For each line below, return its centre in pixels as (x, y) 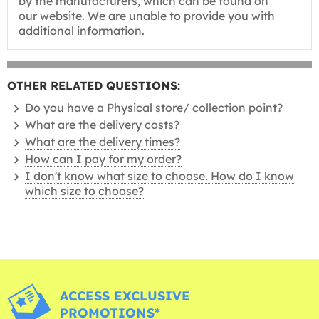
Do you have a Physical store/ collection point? (154, 108)
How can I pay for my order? (103, 159)
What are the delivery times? (103, 142)
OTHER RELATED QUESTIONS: (94, 85)
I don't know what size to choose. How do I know (159, 176)
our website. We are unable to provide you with (147, 16)
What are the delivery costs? (102, 125)
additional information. (82, 31)
